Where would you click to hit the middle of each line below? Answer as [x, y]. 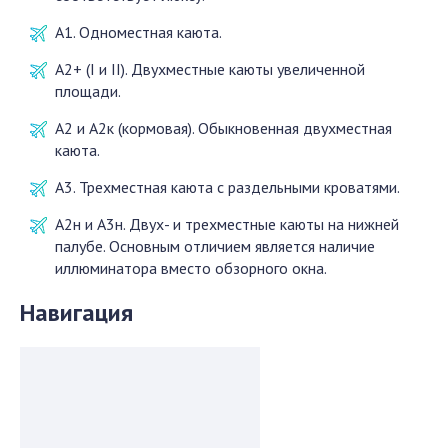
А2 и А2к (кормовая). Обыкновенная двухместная [223, 128]
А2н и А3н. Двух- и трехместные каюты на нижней [227, 224]
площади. [88, 91]
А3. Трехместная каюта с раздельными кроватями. [227, 187]
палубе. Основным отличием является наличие [215, 246]
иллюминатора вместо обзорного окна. [191, 268]
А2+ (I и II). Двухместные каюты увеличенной [210, 69]
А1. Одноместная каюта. [138, 32]
